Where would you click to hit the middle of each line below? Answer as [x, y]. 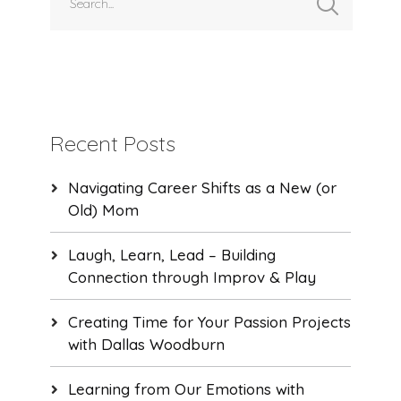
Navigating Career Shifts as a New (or [202, 187]
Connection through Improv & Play [192, 277]
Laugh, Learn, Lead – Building [171, 254]
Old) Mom [103, 209]
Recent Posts [112, 143]
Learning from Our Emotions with [186, 388]
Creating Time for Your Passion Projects [209, 321]
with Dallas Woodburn [146, 344]
